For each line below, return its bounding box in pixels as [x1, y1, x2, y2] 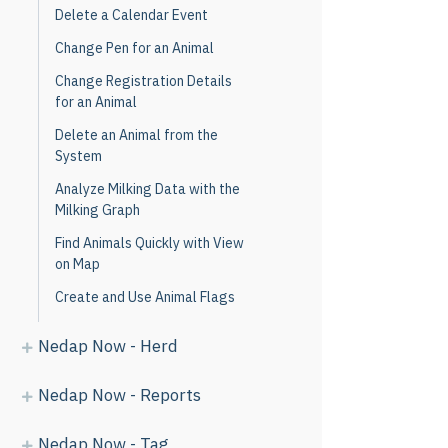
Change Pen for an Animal [55, 39, 214, 57]
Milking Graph [55, 201, 140, 219]
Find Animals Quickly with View [55, 234, 244, 252]
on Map [55, 255, 100, 273]
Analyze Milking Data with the [55, 180, 240, 198]
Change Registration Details [55, 72, 232, 90]
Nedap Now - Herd [38, 335, 178, 357]
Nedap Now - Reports [38, 384, 201, 406]
